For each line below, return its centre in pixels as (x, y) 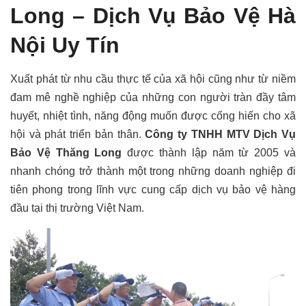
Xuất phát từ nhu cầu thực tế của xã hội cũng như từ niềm (153, 79)
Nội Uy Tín (65, 45)
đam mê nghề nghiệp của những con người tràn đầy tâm (153, 97)
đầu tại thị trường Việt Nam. (77, 208)
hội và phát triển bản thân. (78, 134)
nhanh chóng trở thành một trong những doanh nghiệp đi (153, 171)
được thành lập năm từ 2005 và (209, 152)
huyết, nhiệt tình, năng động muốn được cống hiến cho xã (153, 115)
